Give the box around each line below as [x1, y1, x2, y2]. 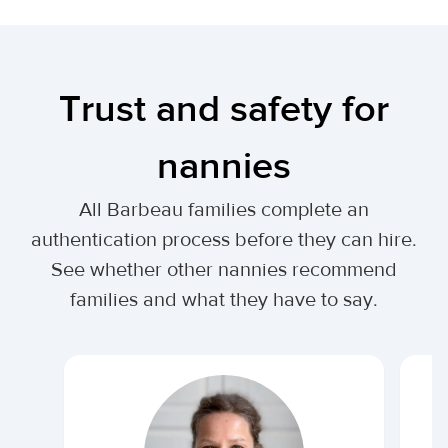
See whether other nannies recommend [51, 257, 397, 282]
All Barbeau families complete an [79, 197, 369, 222]
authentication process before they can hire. [31, 227, 417, 252]
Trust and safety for [59, 86, 389, 133]
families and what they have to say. [70, 287, 378, 312]
